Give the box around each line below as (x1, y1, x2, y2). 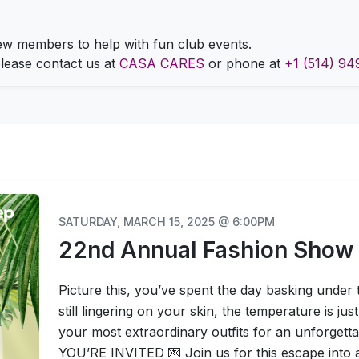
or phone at (204, 54, 284, 71)
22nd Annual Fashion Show (58, 236, 354, 264)
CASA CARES (119, 54, 204, 71)
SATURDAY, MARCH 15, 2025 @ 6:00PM (58, 214, 275, 228)
